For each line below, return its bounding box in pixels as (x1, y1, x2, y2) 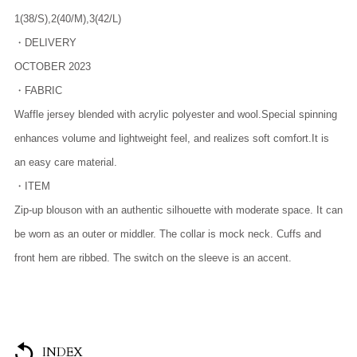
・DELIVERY (14, 37, 76, 49)
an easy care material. (14, 156, 117, 168)
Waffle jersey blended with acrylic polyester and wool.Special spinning (14, 108, 337, 120)
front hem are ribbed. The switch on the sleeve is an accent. (14, 252, 292, 264)
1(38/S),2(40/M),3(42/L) (14, 13, 121, 25)
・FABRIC (14, 84, 62, 96)
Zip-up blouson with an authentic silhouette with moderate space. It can (14, 204, 343, 216)
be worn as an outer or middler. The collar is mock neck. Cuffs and (14, 228, 321, 240)
